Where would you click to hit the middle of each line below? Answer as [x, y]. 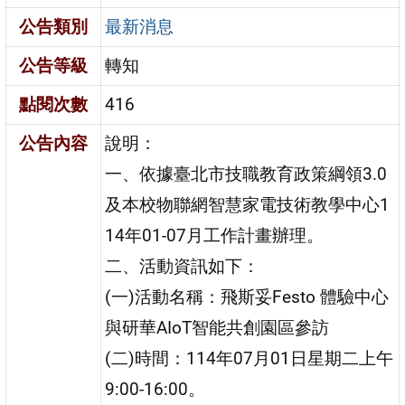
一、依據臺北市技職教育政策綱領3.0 [246, 174]
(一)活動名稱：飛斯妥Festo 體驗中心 [247, 297]
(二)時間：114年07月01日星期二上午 [250, 358]
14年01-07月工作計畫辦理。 [215, 235]
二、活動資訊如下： [183, 266]
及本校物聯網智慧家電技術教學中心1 [248, 204]
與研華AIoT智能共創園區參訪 [217, 327]
